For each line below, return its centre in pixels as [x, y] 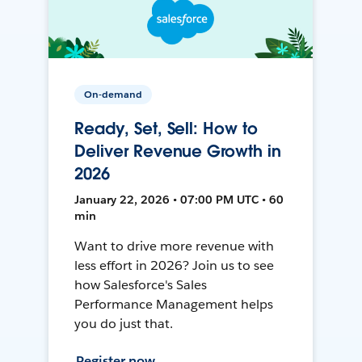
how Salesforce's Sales [141, 284]
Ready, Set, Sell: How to [166, 128]
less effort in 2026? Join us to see [174, 265]
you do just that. [124, 323]
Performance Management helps [174, 304]
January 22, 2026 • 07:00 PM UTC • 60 [179, 199]
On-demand [114, 94]
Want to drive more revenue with [174, 246]
